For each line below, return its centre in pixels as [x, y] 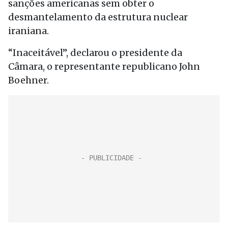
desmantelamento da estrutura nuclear [98, 17]
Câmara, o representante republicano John [104, 66]
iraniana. [28, 31]
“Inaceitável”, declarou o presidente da [95, 53]
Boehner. [28, 80]
